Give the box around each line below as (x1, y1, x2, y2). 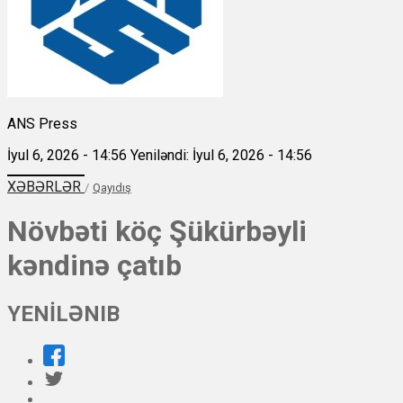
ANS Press (7, 114, 77, 132)
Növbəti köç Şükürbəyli (7, 213, 307, 248)
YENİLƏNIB (7, 301, 120, 327)
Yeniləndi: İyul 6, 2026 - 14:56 (130, 146, 312, 164)
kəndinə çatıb (7, 247, 182, 282)
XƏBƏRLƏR (7, 177, 85, 195)
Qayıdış (93, 180, 131, 194)
